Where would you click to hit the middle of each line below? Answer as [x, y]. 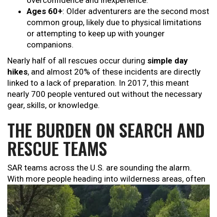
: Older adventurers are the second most [136, 11]
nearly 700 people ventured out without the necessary [105, 94]
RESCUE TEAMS [57, 148]
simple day [168, 61]
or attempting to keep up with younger [96, 34]
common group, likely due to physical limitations [114, 23]
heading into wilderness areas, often [139, 179]
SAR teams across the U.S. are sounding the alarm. [100, 168]
